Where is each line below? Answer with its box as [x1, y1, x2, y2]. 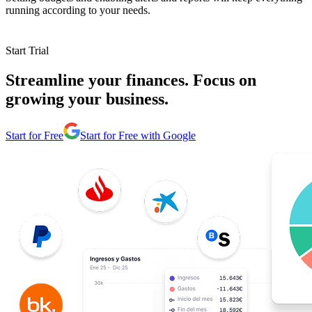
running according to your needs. [6, 3, 150, 16]
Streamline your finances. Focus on [6, 70, 256, 89]
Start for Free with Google [80, 129, 196, 141]
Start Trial [6, 44, 49, 56]
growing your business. [6, 89, 169, 108]
